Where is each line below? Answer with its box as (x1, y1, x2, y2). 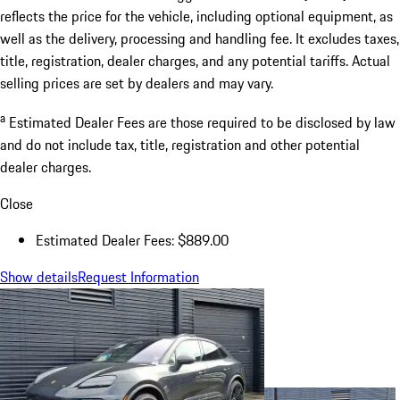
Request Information (78, 266, 199, 288)
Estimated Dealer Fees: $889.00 (36, 229, 229, 252)
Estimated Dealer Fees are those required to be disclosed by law (9, 112, 396, 134)
